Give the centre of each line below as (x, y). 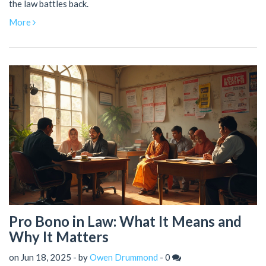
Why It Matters (59, 237)
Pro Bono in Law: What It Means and (125, 221)
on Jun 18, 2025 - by (49, 257)
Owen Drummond (124, 257)
